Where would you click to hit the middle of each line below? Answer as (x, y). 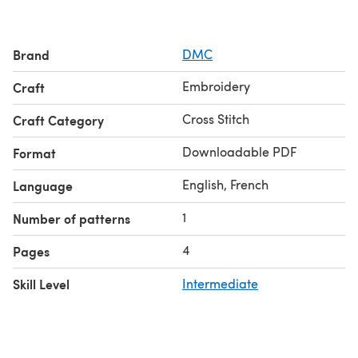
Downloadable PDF (239, 151)
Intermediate (220, 283)
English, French (225, 184)
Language (43, 185)
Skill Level (41, 284)
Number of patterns (72, 218)
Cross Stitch (216, 118)
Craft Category (58, 120)
